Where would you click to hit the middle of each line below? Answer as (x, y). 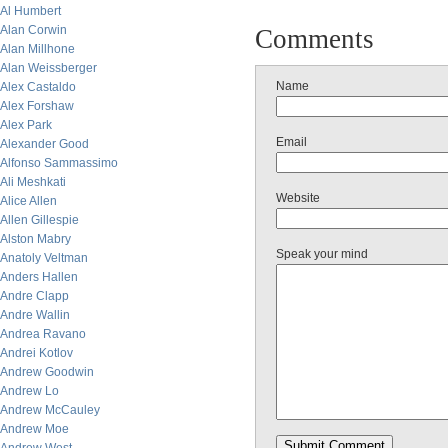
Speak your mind (322, 254)
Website (298, 198)
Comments (314, 39)
